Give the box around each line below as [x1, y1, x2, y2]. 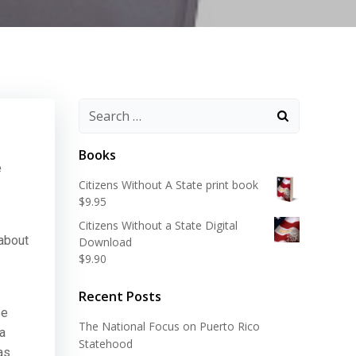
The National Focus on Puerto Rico [79, 319, 260, 334]
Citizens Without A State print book [79, 177, 258, 192]
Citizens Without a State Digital [79, 218, 238, 233]
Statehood [79, 336, 133, 351]
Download [79, 234, 132, 250]
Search [79, 101, 117, 116]
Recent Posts [79, 288, 161, 305]
